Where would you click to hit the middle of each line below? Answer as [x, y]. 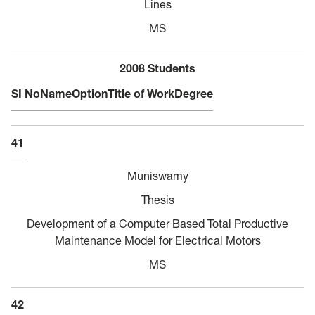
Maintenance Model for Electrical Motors [157, 240]
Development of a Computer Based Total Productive [157, 223]
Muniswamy [157, 175]
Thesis [157, 199]
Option [90, 93]
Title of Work [141, 93]
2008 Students [157, 68]
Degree [194, 93]
